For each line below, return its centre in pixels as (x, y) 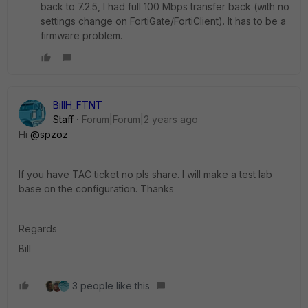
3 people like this (111, 286)
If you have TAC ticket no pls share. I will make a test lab (145, 174)
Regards (38, 229)
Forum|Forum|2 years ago (140, 119)
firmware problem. (81, 35)
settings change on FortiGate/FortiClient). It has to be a (163, 21)
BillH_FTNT (78, 105)
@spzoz (49, 134)
